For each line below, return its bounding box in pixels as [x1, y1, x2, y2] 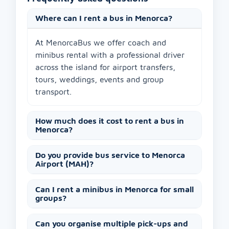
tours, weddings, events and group [35, 75, 164, 84]
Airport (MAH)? [35, 159, 94, 169]
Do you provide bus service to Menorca [35, 150, 185, 160]
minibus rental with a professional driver [35, 50, 185, 60]
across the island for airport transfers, [35, 62, 175, 72]
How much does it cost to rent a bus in [35, 116, 184, 126]
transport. [35, 87, 72, 97]
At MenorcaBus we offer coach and [35, 38, 166, 48]
